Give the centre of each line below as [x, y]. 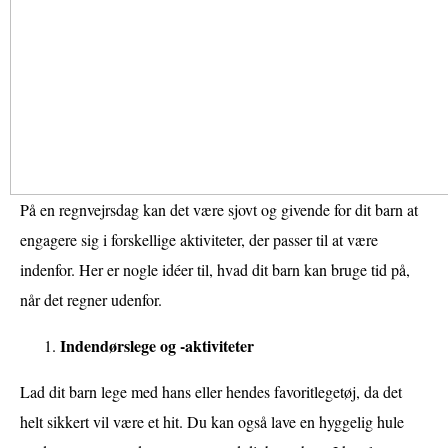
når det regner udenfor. [91, 299]
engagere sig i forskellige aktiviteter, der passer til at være [199, 239]
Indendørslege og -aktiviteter [157, 345]
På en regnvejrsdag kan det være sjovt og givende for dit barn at [219, 209]
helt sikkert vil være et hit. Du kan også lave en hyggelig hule [212, 421]
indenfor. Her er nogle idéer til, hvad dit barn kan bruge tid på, [215, 269]
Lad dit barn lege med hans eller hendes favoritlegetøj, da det [211, 391]
